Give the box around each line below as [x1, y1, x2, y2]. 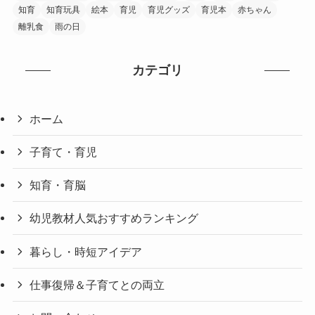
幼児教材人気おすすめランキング [30, 212, 199, 225]
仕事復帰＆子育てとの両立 [30, 278, 165, 291]
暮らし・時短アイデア [30, 245, 143, 258]
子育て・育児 [30, 145, 98, 158]
